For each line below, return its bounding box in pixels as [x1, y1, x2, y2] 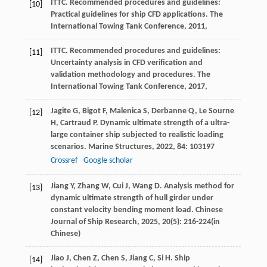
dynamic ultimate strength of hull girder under [50, 194, 213, 203]
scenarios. [50, 142, 88, 152]
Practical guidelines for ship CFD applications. [50, 10, 210, 20]
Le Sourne [198, 107, 234, 116]
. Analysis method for [159, 182, 234, 191]
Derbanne [151, 107, 187, 116]
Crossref [50, 156, 77, 166]
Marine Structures [88, 142, 152, 152]
